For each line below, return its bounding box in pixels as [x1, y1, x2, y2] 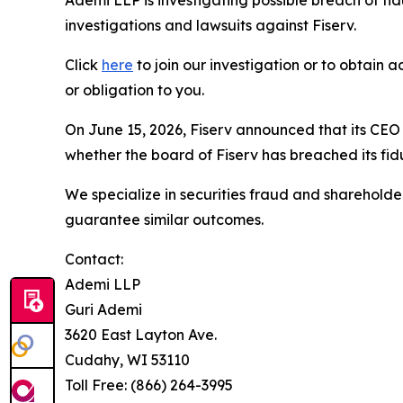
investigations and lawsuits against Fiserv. [65, 16, 356, 35]
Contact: [65, 250, 123, 269]
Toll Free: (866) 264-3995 [65, 376, 233, 395]
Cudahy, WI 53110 [65, 351, 190, 370]
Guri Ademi [65, 300, 142, 319]
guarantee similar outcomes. [65, 210, 264, 229]
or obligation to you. [65, 81, 204, 100]
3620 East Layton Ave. [65, 326, 217, 345]
